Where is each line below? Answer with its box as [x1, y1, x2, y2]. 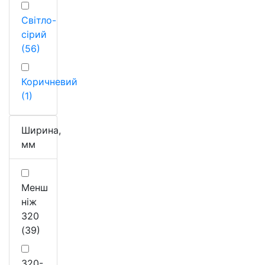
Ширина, [21, 124, 61, 136]
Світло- [21, 14, 56, 26]
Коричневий [21, 75, 77, 88]
